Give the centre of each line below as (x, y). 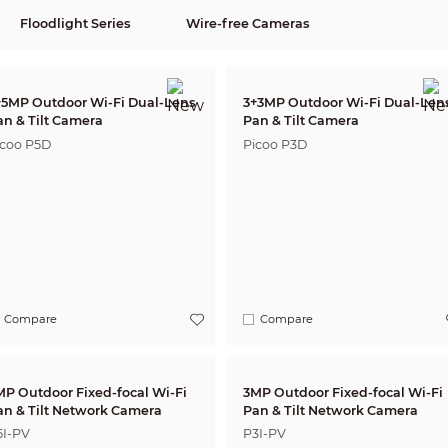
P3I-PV (265, 434)
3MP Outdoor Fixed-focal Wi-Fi (343, 392)
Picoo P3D (275, 145)
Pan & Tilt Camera (301, 121)
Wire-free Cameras (247, 23)
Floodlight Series (74, 23)
